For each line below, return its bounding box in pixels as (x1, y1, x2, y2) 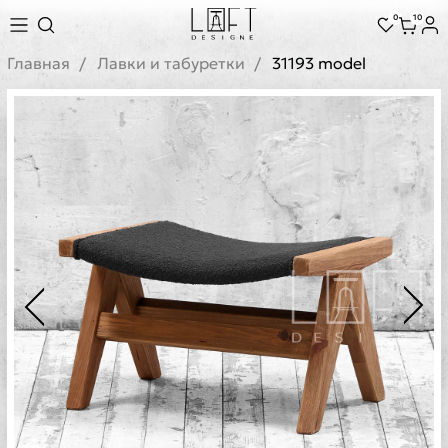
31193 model (272, 53, 366, 73)
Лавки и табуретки (97, 53, 245, 73)
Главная (7, 53, 70, 73)
